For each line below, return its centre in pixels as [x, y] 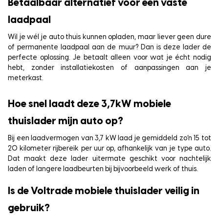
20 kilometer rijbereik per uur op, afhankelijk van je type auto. [109, 149]
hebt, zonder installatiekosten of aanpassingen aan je [109, 68]
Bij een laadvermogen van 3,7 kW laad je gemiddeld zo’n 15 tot [109, 139]
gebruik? [29, 208]
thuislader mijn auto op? [66, 121]
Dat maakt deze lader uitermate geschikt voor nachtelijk [109, 159]
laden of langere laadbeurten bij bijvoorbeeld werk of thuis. [103, 169]
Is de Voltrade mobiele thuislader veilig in [104, 191]
